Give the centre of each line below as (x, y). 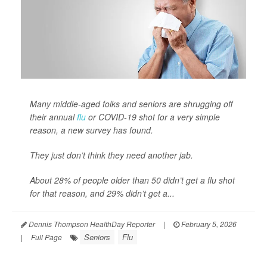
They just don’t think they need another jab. (111, 155)
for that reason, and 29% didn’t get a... (102, 193)
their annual (53, 117)
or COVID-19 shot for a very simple (153, 117)
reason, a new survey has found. (91, 130)
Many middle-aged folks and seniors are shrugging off (131, 104)
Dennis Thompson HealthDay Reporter (91, 224)
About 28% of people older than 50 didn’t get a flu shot (132, 180)
